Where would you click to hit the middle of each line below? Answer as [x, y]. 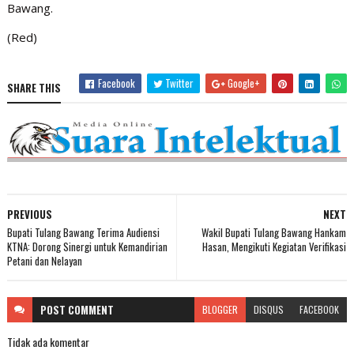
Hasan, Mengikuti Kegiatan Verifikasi [275, 246]
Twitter [179, 83]
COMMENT [90, 309]
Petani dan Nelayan [44, 260]
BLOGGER [220, 309]
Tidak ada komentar [48, 341]
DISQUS [269, 309]
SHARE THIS [34, 88]
